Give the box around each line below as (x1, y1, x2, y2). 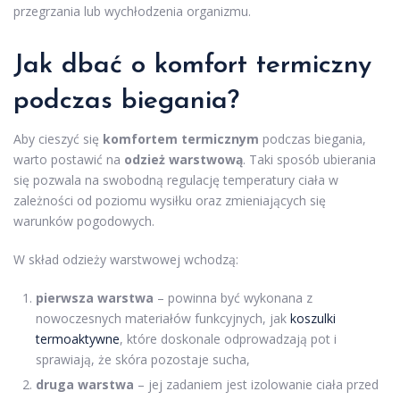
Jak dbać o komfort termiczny (13, 52, 371, 79)
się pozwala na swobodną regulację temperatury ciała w (13, 171, 338, 188)
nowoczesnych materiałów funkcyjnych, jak (36, 310, 290, 327)
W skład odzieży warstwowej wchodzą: (13, 251, 238, 268)
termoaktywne (36, 330, 120, 347)
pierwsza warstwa (36, 289, 154, 306)
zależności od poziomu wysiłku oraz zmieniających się (13, 192, 326, 209)
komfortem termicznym (103, 130, 259, 147)
